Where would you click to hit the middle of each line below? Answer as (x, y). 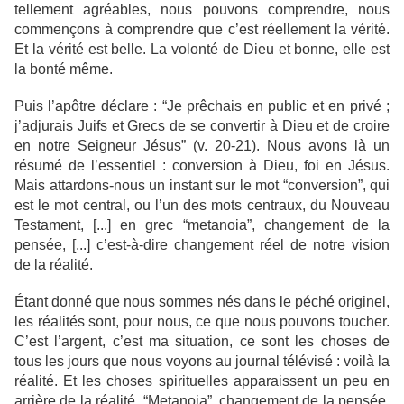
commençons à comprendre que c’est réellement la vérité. (202, 30)
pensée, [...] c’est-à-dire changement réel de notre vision (202, 245)
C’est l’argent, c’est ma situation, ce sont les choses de (202, 342)
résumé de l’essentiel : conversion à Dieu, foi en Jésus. (202, 166)
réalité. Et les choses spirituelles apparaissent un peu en (202, 381)
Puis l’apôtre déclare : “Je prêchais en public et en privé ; (202, 106)
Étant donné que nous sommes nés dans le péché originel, (202, 302)
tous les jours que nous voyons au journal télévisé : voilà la (202, 362)
